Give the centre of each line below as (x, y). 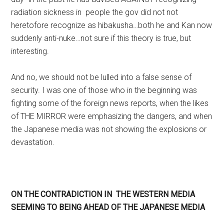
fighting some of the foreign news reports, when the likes (110, 103)
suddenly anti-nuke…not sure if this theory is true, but (101, 38)
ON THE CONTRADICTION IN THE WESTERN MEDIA (103, 194)
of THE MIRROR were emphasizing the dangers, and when (112, 116)
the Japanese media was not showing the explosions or (109, 129)
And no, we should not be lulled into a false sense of (101, 77)
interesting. (30, 51)
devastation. (33, 142)
